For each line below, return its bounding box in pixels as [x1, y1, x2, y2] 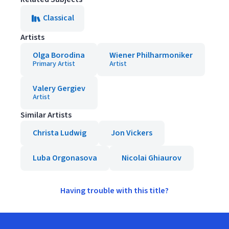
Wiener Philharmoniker [109, 50, 193, 61]
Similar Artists [20, 109, 72, 121]
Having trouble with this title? [60, 185, 169, 196]
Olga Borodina [33, 50, 85, 61]
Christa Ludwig [33, 127, 86, 139]
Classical [43, 12, 74, 24]
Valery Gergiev [33, 83, 85, 94]
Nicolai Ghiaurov [122, 152, 181, 164]
